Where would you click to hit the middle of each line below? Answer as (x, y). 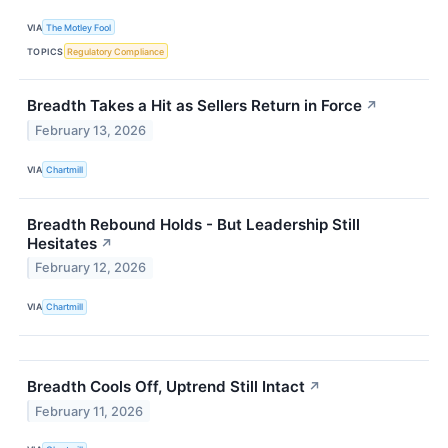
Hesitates (62, 243)
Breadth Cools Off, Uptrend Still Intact (166, 386)
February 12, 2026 (91, 268)
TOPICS (45, 51)
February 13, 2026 (91, 131)
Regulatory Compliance (116, 51)
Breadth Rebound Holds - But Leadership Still (193, 224)
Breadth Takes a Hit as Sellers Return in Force (194, 106)
